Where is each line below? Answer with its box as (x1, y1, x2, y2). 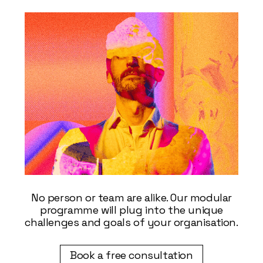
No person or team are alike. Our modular (31, 190, 232, 204)
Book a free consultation (70, 248, 193, 262)
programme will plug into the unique (39, 203, 223, 217)
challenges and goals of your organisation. (25, 215, 238, 229)
